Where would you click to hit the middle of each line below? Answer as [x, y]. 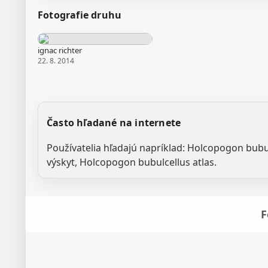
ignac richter [60, 50]
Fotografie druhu [80, 15]
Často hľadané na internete [114, 123]
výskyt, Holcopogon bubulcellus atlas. [132, 162]
